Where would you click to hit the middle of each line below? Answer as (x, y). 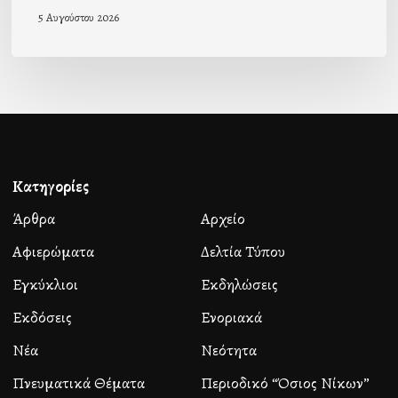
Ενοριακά (232, 318)
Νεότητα (229, 350)
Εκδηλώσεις (240, 285)
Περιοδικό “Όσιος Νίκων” (286, 383)
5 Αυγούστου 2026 (79, 18)
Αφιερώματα (53, 252)
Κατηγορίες (50, 187)
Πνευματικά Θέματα (78, 383)
